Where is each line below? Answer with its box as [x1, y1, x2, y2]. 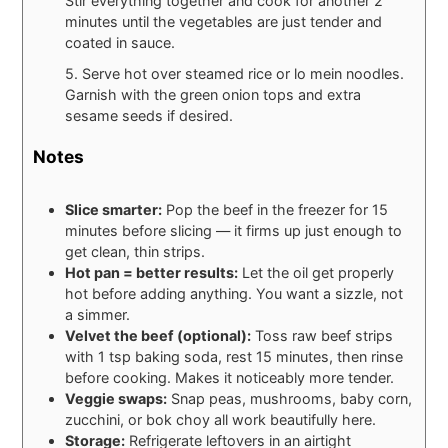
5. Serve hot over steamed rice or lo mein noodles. [65, 64, 405, 82]
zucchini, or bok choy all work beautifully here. [65, 411, 377, 429]
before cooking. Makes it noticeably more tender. [65, 369, 395, 387]
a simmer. [65, 306, 131, 324]
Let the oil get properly [238, 264, 395, 282]
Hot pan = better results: [65, 264, 239, 282]
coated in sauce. [65, 33, 176, 51]
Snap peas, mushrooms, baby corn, [167, 390, 413, 408]
